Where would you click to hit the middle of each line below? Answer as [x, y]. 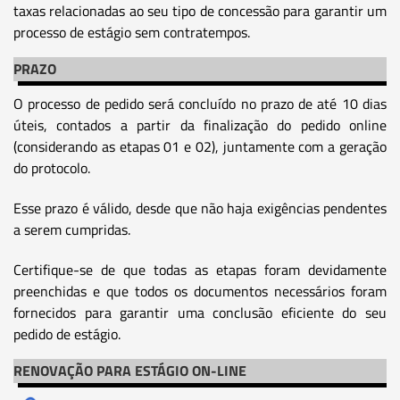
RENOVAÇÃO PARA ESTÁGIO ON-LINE [130, 370]
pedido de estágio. [67, 333]
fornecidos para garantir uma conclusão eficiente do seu [200, 312]
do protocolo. [52, 167]
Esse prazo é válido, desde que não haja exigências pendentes [200, 208]
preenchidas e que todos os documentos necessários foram [200, 291]
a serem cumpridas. [72, 229]
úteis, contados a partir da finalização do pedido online [200, 125]
